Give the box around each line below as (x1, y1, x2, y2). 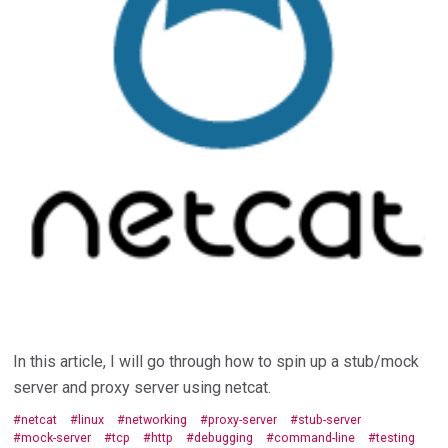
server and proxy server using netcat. (13, 377, 272, 397)
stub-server (298, 412, 362, 428)
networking (125, 412, 188, 428)
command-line (274, 430, 356, 446)
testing (376, 430, 416, 446)
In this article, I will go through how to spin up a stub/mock (13, 351, 420, 371)
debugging (194, 430, 254, 446)
